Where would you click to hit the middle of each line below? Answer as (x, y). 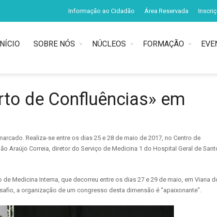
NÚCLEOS (109, 44)
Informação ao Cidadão (101, 11)
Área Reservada (166, 11)
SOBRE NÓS (54, 44)
